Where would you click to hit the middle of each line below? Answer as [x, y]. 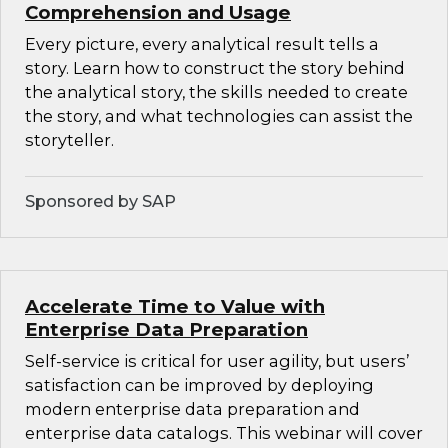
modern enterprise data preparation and [192, 409]
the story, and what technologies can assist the [219, 116]
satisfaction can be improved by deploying [199, 385]
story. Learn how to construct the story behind [215, 68]
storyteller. [69, 140]
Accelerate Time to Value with [175, 307]
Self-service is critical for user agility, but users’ [217, 361]
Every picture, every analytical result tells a [202, 44]
